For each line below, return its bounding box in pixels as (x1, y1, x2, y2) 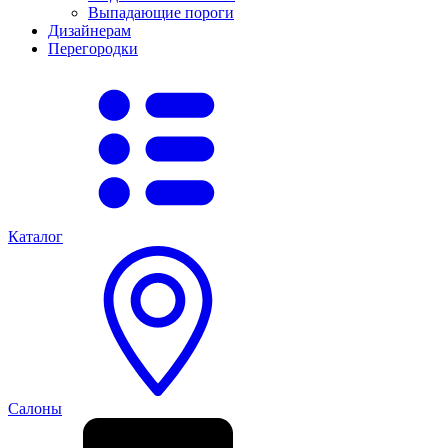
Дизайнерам (48, 22, 131, 39)
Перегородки (48, 40, 138, 57)
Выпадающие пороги (88, 4, 234, 21)
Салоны (8, 400, 62, 417)
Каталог (8, 228, 63, 245)
